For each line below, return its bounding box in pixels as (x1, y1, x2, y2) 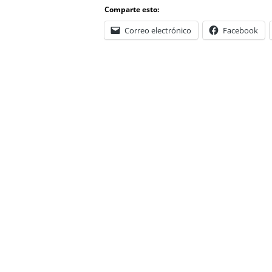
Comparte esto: (104, 4, 159, 15)
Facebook (223, 24, 258, 36)
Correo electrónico (124, 24, 191, 36)
